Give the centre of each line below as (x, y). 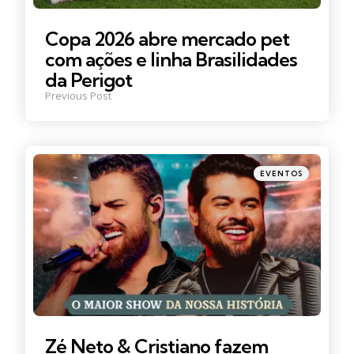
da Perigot (88, 79)
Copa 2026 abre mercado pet (167, 38)
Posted (265, 170)
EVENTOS (281, 173)
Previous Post (78, 95)
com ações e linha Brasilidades (171, 59)
